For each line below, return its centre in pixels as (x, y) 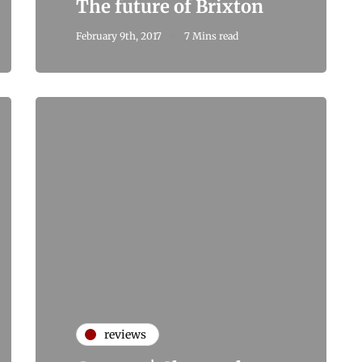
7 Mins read (211, 36)
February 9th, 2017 (119, 36)
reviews (125, 334)
